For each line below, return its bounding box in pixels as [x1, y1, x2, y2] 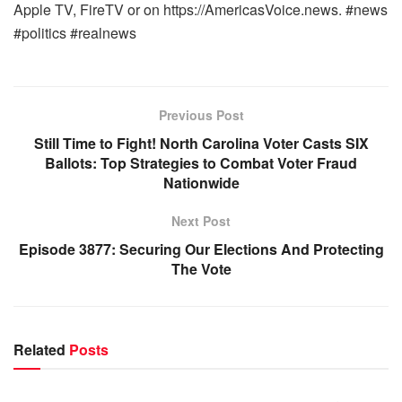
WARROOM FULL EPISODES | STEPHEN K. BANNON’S [28, 354, 317, 368]
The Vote [170, 258, 232, 279]
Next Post [171, 212, 231, 230]
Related [13, 339, 66, 360]
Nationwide [162, 172, 240, 193]
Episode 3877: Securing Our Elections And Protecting [18, 239, 384, 259]
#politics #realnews [13, 22, 136, 43]
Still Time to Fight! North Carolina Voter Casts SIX [33, 133, 369, 153]
